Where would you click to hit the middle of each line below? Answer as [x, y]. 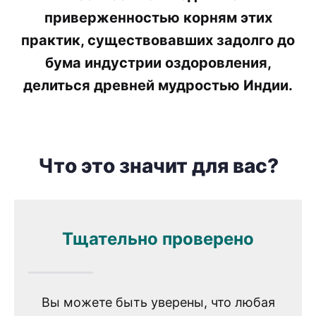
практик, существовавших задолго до [158, 40]
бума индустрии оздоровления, [158, 63]
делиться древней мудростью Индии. [158, 85]
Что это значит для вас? [158, 166]
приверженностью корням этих [158, 18]
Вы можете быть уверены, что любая [158, 302]
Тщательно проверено [158, 239]
